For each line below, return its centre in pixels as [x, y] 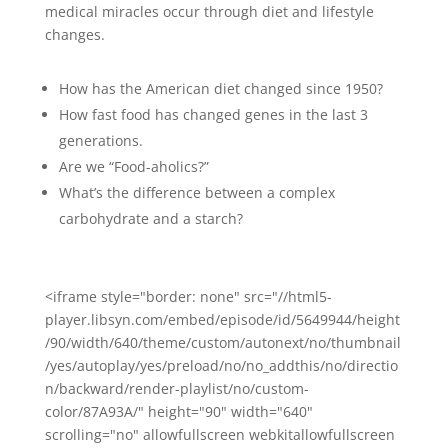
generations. [100, 140]
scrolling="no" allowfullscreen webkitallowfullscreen [219, 434]
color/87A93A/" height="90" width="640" [178, 411]
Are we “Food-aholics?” [133, 166]
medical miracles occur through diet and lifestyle [209, 11]
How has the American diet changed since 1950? [220, 88]
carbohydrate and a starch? [150, 218]
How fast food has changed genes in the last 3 [213, 114]
